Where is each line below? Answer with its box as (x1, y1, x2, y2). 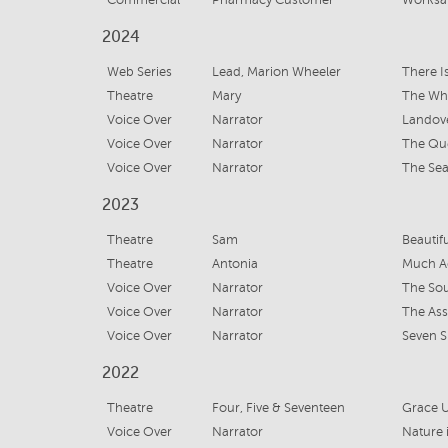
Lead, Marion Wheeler (211, 65, 341, 79)
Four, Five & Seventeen (211, 401, 345, 415)
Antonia (211, 257, 258, 271)
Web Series (107, 65, 172, 79)
